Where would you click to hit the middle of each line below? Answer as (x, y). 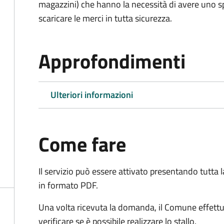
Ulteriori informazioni (92, 95)
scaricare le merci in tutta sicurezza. (105, 18)
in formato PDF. (68, 185)
